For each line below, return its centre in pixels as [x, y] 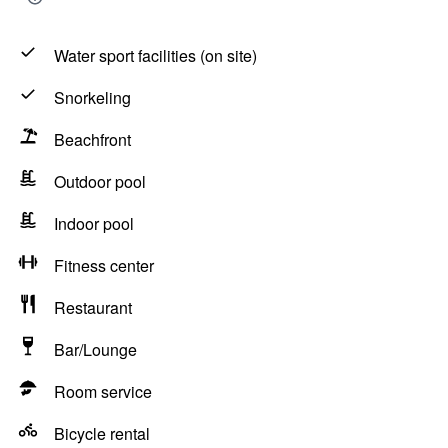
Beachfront [92, 139]
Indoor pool [94, 223]
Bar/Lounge [95, 349]
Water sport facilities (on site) [155, 55]
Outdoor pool [100, 181]
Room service [103, 391]
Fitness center [104, 265]
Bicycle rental [102, 433]
